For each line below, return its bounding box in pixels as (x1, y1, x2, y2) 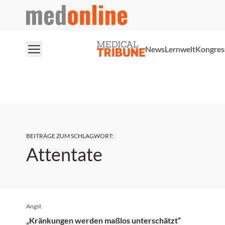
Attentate (26, 143, 102, 165)
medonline (26, 6, 62, 15)
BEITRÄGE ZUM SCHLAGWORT (26, 132, 112, 140)
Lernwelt (165, 44, 195, 54)
